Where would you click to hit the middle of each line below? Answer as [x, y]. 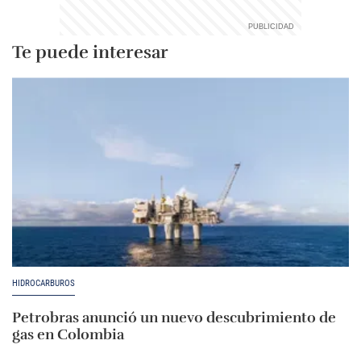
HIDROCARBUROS [44, 284]
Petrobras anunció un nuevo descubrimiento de [174, 318]
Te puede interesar [90, 52]
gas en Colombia [68, 335]
